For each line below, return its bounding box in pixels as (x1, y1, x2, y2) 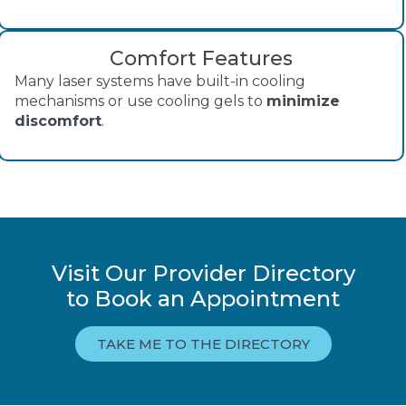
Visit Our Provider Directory (51, 259, 355, 286)
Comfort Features (110, 46, 293, 72)
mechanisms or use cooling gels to (14, 92, 266, 111)
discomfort (14, 112, 101, 130)
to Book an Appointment (66, 285, 340, 312)
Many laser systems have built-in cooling (14, 72, 305, 91)
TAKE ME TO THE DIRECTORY (96, 334, 310, 353)
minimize (266, 92, 340, 111)
